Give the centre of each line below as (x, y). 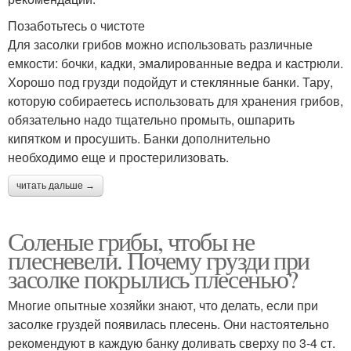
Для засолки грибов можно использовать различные (160, 45)
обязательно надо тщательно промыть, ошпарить (151, 120)
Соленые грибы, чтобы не (131, 241)
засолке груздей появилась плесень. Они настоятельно (168, 324)
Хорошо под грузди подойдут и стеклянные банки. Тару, (170, 82)
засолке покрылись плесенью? (153, 279)
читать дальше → (56, 186)
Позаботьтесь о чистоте (76, 26)
